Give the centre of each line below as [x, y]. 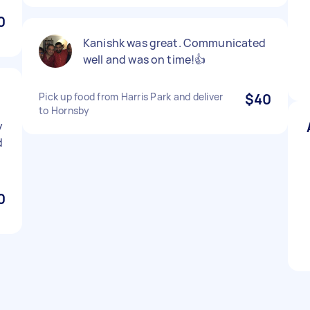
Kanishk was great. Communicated [175, 43]
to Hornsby [64, 110]
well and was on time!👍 [145, 60]
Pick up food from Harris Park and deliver [131, 97]
